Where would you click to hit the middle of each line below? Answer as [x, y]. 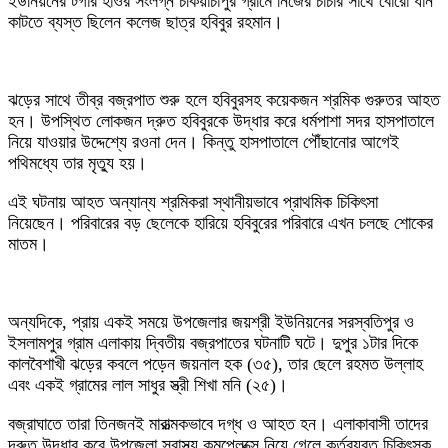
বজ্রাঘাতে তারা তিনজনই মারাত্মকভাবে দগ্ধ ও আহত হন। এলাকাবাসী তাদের [218, 423]
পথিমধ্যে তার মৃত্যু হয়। [77, 162]
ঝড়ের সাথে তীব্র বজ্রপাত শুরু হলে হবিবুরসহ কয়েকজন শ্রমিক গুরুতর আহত [224, 99]
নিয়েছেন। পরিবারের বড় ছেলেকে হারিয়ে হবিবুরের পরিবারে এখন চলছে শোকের [220, 222]
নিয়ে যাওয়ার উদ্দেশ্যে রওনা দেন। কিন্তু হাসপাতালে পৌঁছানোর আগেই [203, 141]
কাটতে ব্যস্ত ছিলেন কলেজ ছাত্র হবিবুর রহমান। [145, 21]
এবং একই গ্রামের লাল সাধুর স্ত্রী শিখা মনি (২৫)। [148, 384]
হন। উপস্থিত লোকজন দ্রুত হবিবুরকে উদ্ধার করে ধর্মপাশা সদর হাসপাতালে [221, 120]
